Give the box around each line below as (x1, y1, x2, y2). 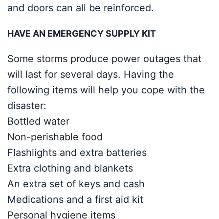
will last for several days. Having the (7, 68, 174, 80)
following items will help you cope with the (7, 84, 205, 96)
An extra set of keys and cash (7, 178, 145, 190)
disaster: (7, 100, 46, 111)
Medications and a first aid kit (7, 194, 143, 205)
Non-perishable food (7, 131, 103, 143)
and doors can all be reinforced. (7, 2, 157, 14)
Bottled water (7, 115, 69, 127)
